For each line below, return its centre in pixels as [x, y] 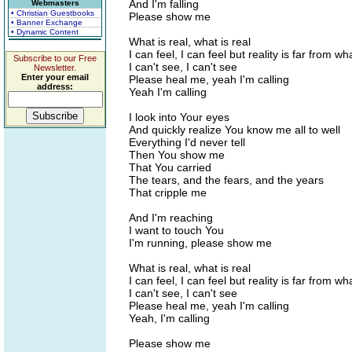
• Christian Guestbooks [53, 13]
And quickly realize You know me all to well [235, 130]
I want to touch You [176, 230]
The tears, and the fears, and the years [226, 180]
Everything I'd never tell [187, 142]
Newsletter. [55, 68]
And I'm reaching [171, 218]
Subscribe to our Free [55, 58]
